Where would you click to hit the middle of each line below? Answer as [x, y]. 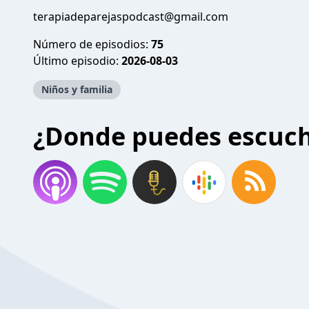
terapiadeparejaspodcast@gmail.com [131, 17]
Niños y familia [77, 89]
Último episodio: [77, 61]
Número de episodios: [92, 44]
